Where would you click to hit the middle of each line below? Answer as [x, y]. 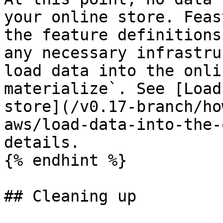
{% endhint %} [65, 160]
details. [42, 142]
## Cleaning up [70, 196]
